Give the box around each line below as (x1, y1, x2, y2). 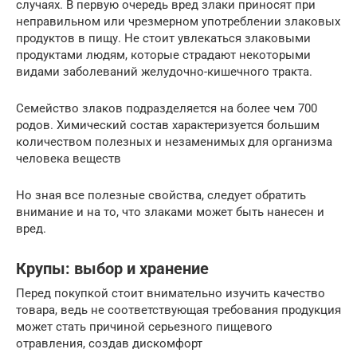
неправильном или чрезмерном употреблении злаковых (16, 14, 340, 29)
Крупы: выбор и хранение (16, 259, 209, 278)
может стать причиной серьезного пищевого (16, 319, 273, 334)
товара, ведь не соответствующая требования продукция (16, 302, 341, 317)
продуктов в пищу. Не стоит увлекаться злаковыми (16, 30, 311, 45)
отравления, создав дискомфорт (16, 335, 202, 351)
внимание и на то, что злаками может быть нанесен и (16, 204, 324, 219)
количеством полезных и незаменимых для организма (16, 134, 332, 149)
